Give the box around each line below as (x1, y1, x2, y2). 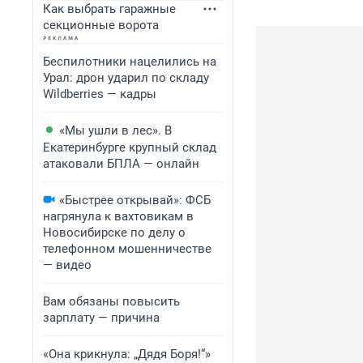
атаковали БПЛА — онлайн (43, 156, 199, 171)
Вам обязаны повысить (43, 294, 180, 309)
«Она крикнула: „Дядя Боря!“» (43, 347, 211, 361)
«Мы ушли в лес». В (59, 123, 172, 138)
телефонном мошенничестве (43, 241, 211, 256)
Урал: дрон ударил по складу (43, 70, 209, 85)
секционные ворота (43, 18, 159, 32)
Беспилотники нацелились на (43, 54, 216, 69)
